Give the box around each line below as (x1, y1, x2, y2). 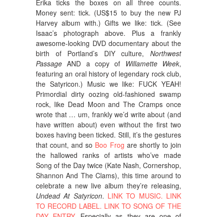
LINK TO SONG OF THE (104, 201, 181, 211)
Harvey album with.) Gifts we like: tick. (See (36, 17, 181, 28)
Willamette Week (125, 58, 180, 68)
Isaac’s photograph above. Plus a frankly (36, 28, 181, 38)
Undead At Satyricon (36, 190, 102, 201)
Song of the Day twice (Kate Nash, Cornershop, (36, 160, 181, 170)
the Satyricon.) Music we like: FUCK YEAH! (36, 78, 181, 89)
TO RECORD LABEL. (36, 201, 102, 211)
